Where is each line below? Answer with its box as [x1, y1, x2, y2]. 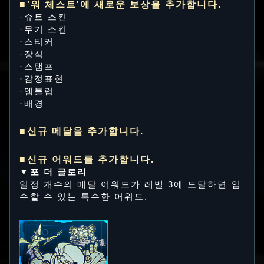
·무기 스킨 [19, 25, 68, 35]
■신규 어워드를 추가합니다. [19, 153, 155, 164]
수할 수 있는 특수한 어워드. [19, 192, 148, 202]
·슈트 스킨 [19, 12, 68, 22]
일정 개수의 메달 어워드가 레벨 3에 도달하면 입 [19, 179, 242, 189]
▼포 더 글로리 [19, 167, 87, 177]
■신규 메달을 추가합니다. [19, 126, 144, 137]
